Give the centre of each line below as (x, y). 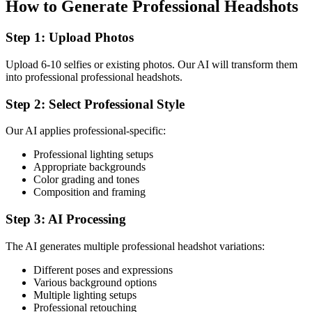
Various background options (95, 282)
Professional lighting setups (93, 155)
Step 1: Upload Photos (70, 38)
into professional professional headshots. (94, 77)
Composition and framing (89, 192)
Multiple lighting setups (85, 295)
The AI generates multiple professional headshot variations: (135, 246)
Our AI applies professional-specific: (86, 131)
